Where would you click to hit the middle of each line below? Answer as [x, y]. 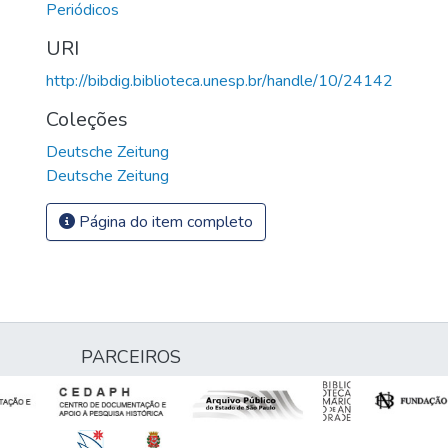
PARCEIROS [131, 357]
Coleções [87, 119]
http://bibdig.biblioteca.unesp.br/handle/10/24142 [219, 80]
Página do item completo [164, 221]
